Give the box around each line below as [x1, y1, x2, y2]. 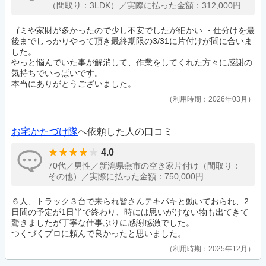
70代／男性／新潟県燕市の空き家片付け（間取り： [48, 161, 240, 171]
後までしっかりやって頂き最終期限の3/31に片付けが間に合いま [11, 36, 252, 46]
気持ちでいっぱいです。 [11, 68, 103, 78]
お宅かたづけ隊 [11, 126, 78, 137]
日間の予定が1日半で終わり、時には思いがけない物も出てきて [11, 207, 249, 217]
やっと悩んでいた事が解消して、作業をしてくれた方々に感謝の [11, 58, 252, 68]
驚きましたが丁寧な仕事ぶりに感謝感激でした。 [11, 218, 194, 228]
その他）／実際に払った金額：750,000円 [48, 172, 204, 182]
